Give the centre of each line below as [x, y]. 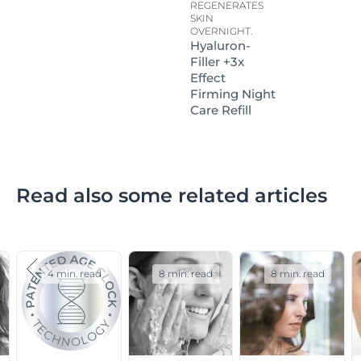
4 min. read [74, 274]
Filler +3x [217, 62]
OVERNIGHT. [221, 31]
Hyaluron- [220, 46]
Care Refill [221, 110]
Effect [208, 78]
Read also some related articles [172, 196]
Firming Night [233, 94]
